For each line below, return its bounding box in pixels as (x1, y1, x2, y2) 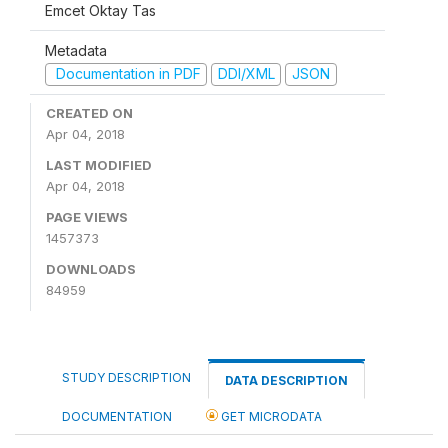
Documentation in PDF (51, 65, 201, 82)
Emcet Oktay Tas (45, 2, 156, 19)
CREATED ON (46, 104, 133, 121)
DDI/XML (217, 65, 275, 82)
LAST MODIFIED (46, 156, 152, 173)
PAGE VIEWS (46, 208, 128, 225)
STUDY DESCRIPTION (62, 369, 191, 385)
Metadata (45, 42, 107, 59)
